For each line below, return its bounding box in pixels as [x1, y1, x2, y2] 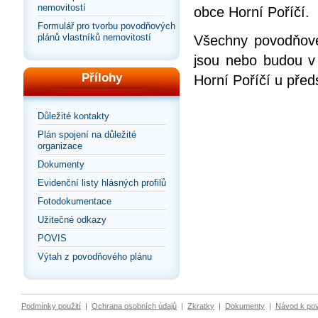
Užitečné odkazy [38, 214, 106, 226]
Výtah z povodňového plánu [38, 251, 152, 263]
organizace [38, 141, 82, 152]
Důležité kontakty [38, 111, 109, 122]
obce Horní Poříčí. [194, 4, 309, 21]
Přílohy [81, 71, 122, 85]
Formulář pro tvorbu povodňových [38, 21, 175, 32]
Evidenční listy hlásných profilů [38, 177, 166, 189]
